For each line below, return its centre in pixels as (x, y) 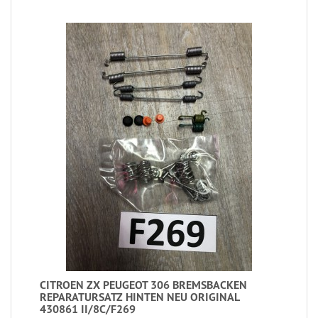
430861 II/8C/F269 (88, 309)
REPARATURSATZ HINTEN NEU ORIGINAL (139, 297)
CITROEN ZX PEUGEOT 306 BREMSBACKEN (143, 285)
